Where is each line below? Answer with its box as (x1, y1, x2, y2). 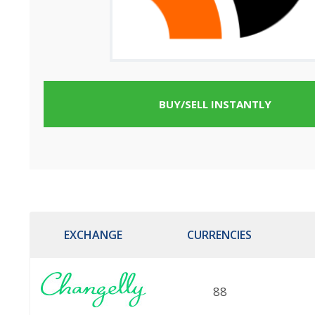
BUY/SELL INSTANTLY (159, 97, 271, 111)
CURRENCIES (187, 227, 252, 243)
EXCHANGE (63, 227, 122, 243)
